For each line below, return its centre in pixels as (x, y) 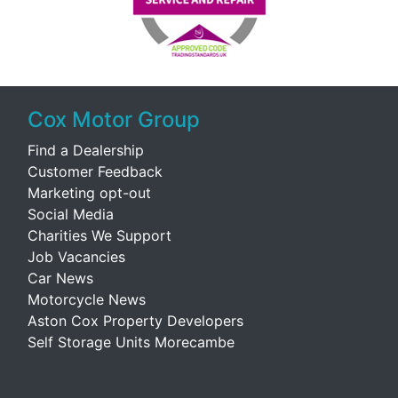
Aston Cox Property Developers (135, 321)
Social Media (71, 214)
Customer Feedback (95, 171)
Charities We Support (99, 235)
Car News (60, 278)
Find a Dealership (86, 150)
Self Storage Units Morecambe (131, 342)
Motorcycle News (87, 299)
